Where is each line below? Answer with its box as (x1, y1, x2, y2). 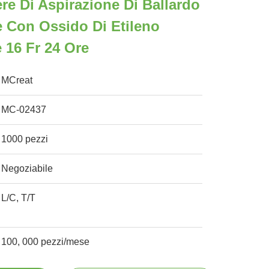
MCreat (1, 75, 33, 85)
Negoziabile (1, 163, 53, 174)
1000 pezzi (1, 134, 49, 144)
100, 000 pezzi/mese (1, 237, 90, 247)
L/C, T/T (1, 193, 36, 203)
